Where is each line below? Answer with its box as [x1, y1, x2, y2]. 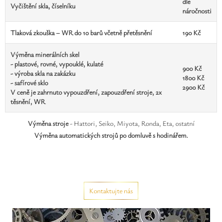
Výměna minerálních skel [10, 50, 79, 59]
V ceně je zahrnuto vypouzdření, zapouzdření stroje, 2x [10, 87, 162, 97]
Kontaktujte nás [89, 186, 133, 195]
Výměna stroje [27, 118, 68, 128]
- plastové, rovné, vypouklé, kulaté [10, 59, 103, 68]
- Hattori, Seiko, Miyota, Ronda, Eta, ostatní [68, 118, 195, 128]
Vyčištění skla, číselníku [10, 1, 75, 10]
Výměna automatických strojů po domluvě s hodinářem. [34, 130, 188, 140]
